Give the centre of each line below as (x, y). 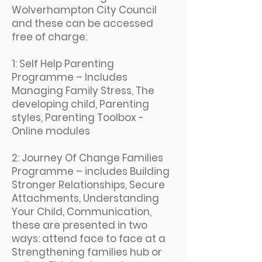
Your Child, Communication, (82, 212)
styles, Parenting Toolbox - (78, 118)
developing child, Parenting (80, 104)
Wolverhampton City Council (84, 10)
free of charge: (49, 37)
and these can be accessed (82, 23)
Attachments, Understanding (85, 198)
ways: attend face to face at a (89, 239)
